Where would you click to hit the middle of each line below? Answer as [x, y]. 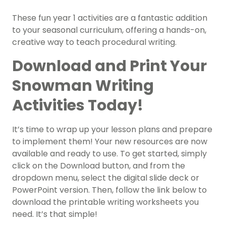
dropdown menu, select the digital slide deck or [106, 178]
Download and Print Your [109, 66]
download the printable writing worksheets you [105, 202]
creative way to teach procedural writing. [95, 42]
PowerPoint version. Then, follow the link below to [109, 190]
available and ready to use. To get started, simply [109, 154]
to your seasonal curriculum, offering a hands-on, [109, 30]
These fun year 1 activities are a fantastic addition [110, 18]
